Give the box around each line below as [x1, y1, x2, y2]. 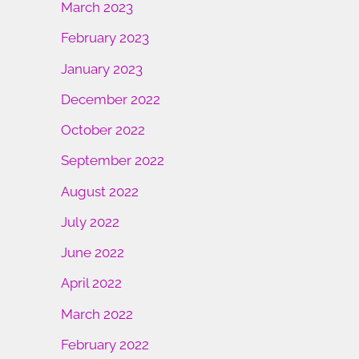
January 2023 [61, 60, 143, 77]
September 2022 [61, 152, 164, 169]
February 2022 [61, 336, 149, 353]
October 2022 [61, 122, 145, 139]
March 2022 [61, 305, 133, 322]
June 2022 [61, 244, 124, 261]
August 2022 [61, 183, 139, 200]
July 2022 [61, 213, 119, 230]
